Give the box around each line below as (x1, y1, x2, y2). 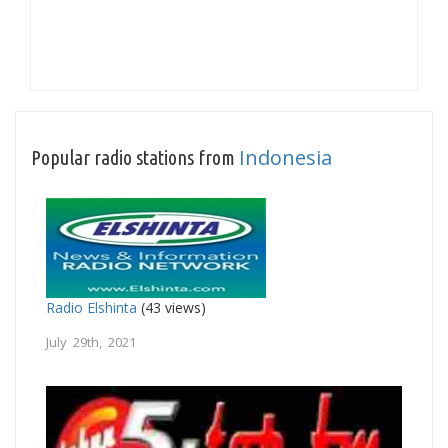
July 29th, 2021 (46, 332, 136, 351)
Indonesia (239, 143, 332, 171)
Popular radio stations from (31, 145, 239, 169)
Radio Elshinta (46, 297, 137, 317)
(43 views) (137, 297, 206, 317)
